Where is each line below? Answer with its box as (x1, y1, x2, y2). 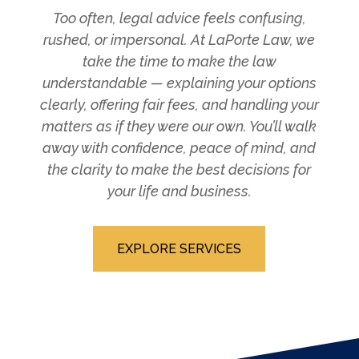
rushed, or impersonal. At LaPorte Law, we (43, 30, 316, 48)
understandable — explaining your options (42, 74, 317, 91)
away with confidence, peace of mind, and (42, 139, 317, 156)
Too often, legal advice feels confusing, (52, 9, 306, 26)
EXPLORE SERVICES (117, 240, 242, 256)
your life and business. (107, 182, 252, 200)
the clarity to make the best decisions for (47, 160, 312, 178)
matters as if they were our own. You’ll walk (42, 117, 317, 135)
